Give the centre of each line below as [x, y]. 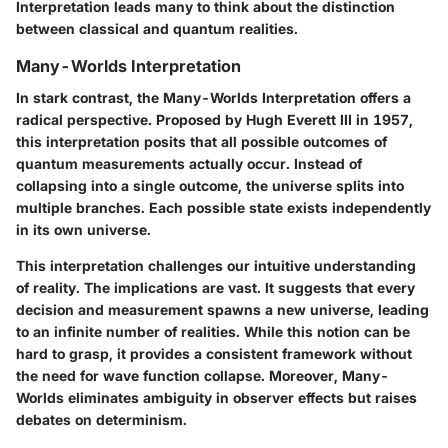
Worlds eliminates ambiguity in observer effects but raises [216, 397]
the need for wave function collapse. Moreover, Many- [202, 375]
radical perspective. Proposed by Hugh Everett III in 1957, [214, 119]
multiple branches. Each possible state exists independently [223, 207]
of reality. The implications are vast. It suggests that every [215, 287]
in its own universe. [83, 229]
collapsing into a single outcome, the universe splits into [210, 185]
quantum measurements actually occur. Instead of [189, 163]
